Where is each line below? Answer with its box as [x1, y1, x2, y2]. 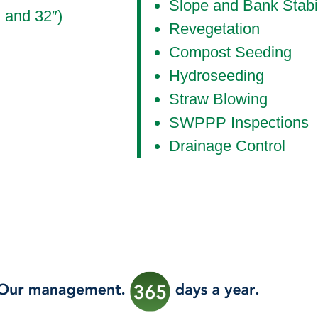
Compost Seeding [169, 43, 292, 62]
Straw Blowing [169, 90, 268, 109]
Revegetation [169, 20, 260, 38]
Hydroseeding [169, 67, 264, 85]
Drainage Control [169, 137, 285, 155]
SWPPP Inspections [169, 114, 309, 132]
